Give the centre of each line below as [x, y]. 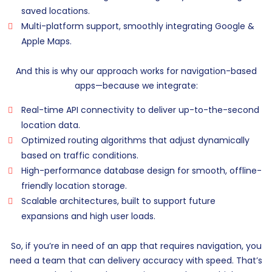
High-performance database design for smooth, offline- [141, 171]
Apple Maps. [46, 42]
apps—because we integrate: [136, 86]
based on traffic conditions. [80, 156]
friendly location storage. [74, 186]
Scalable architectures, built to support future [118, 201]
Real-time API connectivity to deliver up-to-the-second [140, 110]
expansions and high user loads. [88, 216]
